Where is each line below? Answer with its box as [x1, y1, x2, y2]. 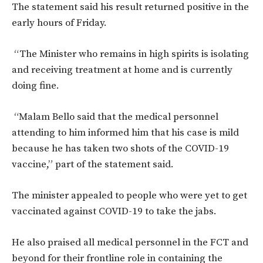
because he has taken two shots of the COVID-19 [12, 141, 229, 155]
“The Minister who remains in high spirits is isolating [12, 47, 249, 60]
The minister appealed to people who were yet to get [12, 188, 247, 202]
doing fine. [12, 79, 62, 92]
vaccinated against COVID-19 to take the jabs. [12, 204, 217, 218]
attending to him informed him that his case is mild [12, 126, 239, 139]
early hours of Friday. [12, 16, 107, 29]
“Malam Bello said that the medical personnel [12, 110, 218, 123]
